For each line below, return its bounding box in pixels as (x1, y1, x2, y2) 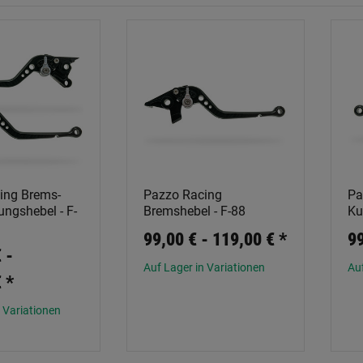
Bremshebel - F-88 (143, 203, 246, 219)
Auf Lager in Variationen (143, 261, 265, 274)
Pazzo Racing (143, 187, 222, 203)
